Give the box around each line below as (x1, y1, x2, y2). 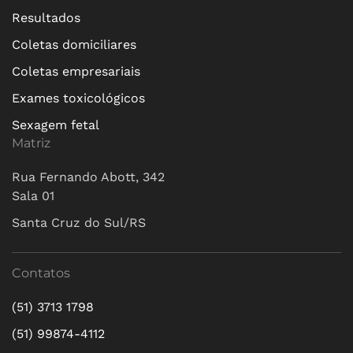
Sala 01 (12, 188, 54, 203)
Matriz (12, 136, 50, 150)
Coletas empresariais (12, 64, 140, 79)
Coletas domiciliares (12, 37, 136, 52)
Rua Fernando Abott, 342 (12, 169, 165, 184)
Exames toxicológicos (12, 91, 145, 106)
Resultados (12, 10, 80, 25)
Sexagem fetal (12, 117, 99, 132)
